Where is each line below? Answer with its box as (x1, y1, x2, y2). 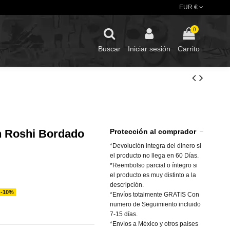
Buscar (98, 45, 121, 53)
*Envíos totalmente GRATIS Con (110, 190, 200, 198)
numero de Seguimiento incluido (110, 200, 201, 208)
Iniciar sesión (128, 45, 170, 53)
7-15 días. (110, 210, 138, 218)
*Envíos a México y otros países (110, 220, 199, 227)
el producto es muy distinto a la (110, 171, 197, 179)
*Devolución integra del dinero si (110, 142, 202, 149)
